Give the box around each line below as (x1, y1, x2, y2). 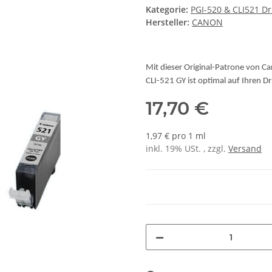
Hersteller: (146, 16, 189, 29)
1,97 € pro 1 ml (146, 130, 206, 142)
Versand (228, 143, 262, 155)
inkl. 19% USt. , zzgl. (146, 143, 228, 155)
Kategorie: (146, 4, 191, 16)
